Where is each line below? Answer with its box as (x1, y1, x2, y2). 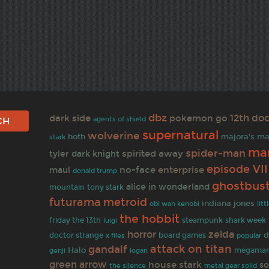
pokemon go (169, 112, 228, 124)
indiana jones (202, 198, 255, 208)
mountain (49, 183, 85, 192)
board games (159, 231, 207, 240)
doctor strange (49, 231, 104, 240)
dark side (49, 112, 91, 124)
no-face (119, 164, 156, 175)
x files (106, 231, 125, 240)
